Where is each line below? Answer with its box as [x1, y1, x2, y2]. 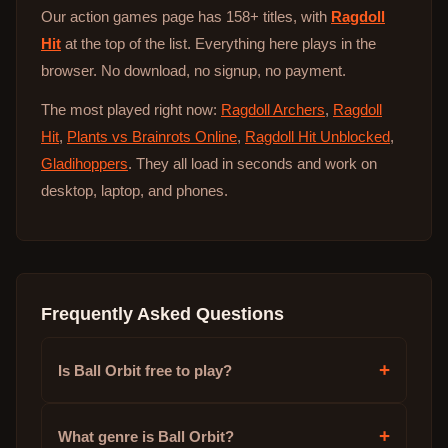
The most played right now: [41, 101, 221, 118]
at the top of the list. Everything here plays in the [61, 35, 376, 52]
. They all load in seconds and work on [128, 155, 377, 172]
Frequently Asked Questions [41, 303, 284, 324]
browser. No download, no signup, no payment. [41, 62, 346, 79]
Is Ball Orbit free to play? [58, 361, 232, 379]
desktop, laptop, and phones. [41, 182, 228, 199]
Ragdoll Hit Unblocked [245, 128, 390, 145]
